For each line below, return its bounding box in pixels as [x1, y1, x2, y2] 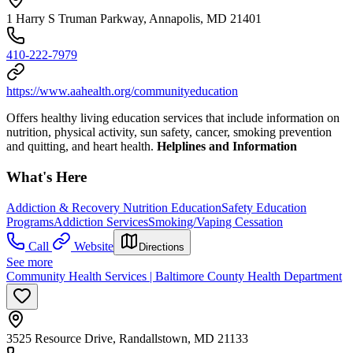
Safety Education [221, 200, 307, 214]
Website [74, 239, 113, 253]
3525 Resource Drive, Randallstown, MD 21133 [6, 331, 248, 345]
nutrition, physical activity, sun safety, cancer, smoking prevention [6, 125, 332, 139]
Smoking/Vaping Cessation [148, 214, 283, 229]
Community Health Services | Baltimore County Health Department [6, 269, 342, 283]
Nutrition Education [123, 200, 221, 214]
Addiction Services [54, 214, 148, 229]
